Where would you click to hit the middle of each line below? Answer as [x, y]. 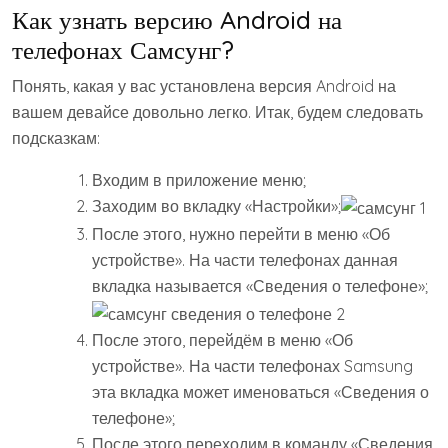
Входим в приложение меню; [199, 179]
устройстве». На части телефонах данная [245, 259]
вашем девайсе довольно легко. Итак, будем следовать [217, 111]
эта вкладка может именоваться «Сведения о [260, 391]
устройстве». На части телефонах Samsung [252, 365]
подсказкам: [56, 137]
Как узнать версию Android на [177, 19]
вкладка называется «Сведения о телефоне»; [260, 285]
